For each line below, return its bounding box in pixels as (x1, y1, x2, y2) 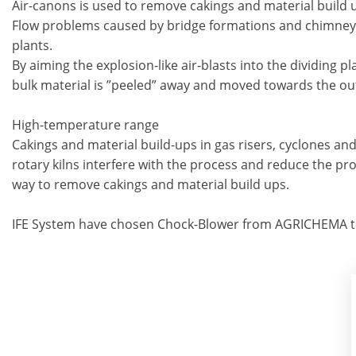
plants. (12, 37, 52, 54)
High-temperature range (12, 116, 159, 133)
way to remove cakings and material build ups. (12, 176, 289, 193)
